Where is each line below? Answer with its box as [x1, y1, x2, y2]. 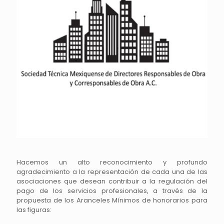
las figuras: [16, 205, 51, 214]
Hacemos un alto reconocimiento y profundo [16, 157, 207, 167]
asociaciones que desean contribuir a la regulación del [16, 176, 207, 186]
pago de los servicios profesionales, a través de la [16, 186, 207, 195]
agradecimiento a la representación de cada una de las [16, 167, 207, 176]
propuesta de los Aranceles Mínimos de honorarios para [16, 195, 207, 205]
